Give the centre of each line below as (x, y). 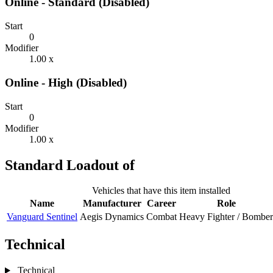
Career (161, 204)
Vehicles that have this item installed (161, 191)
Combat (161, 217)
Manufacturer (112, 204)
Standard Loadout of (70, 165)
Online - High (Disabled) (66, 82)
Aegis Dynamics (112, 217)
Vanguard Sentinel (42, 217)
